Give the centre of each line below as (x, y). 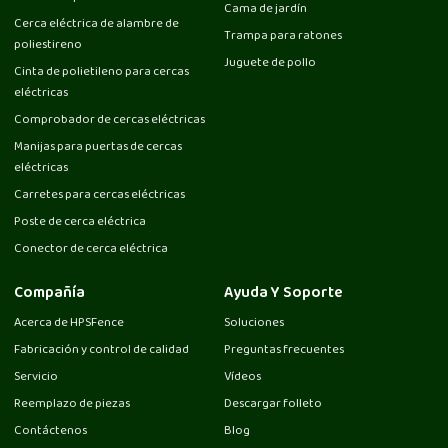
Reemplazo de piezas (72, 405)
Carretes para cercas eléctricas (100, 195)
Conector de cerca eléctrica (91, 249)
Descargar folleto (273, 405)
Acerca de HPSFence (69, 324)
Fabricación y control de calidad (102, 351)
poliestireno (48, 45)
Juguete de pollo (270, 64)
